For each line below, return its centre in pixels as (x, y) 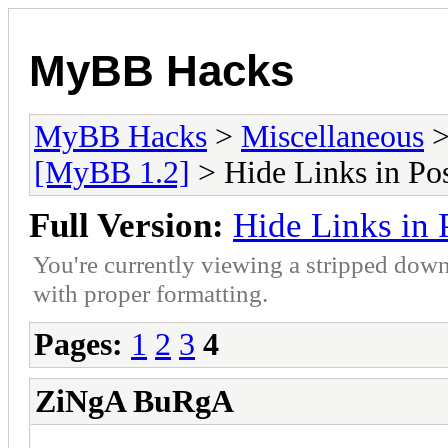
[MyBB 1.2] (112, 172)
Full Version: (126, 225)
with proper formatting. (150, 292)
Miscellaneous (332, 136)
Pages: (78, 344)
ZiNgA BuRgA (134, 401)
